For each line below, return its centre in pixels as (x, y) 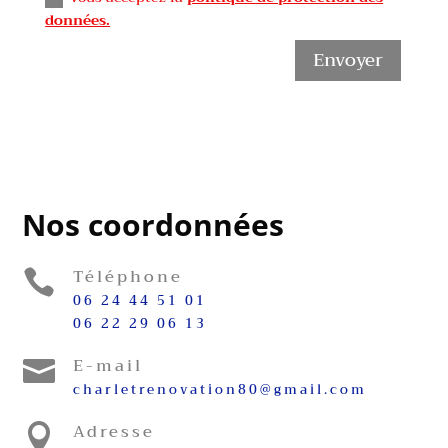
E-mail (107, 365)
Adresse (113, 431)
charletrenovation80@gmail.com (219, 389)
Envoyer (348, 60)
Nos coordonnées (153, 224)
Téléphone (127, 276)
